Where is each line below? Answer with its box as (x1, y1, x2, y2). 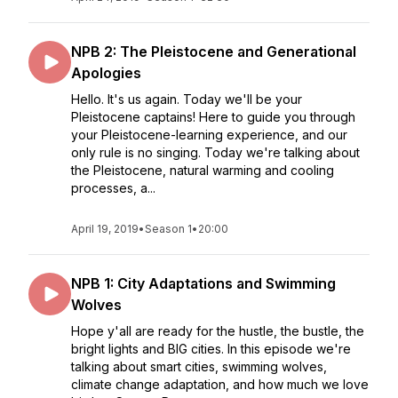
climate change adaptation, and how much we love (71, 377, 369, 392)
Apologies (71, 64, 141, 82)
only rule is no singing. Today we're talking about (71, 145, 360, 160)
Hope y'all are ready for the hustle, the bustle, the (71, 323, 364, 338)
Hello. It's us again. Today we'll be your (71, 92, 302, 107)
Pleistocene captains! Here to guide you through (71, 109, 355, 124)
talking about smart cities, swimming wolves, (71, 359, 327, 374)
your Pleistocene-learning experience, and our (71, 127, 347, 142)
